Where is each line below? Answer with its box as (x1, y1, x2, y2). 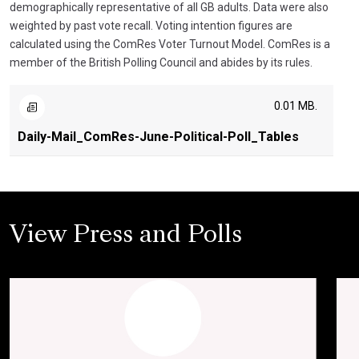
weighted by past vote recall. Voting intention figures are (10, 19, 292, 32)
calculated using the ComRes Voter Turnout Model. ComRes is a (10, 38, 330, 50)
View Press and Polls (10, 225, 242, 248)
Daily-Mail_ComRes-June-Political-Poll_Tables (18, 129, 299, 144)
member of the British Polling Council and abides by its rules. (10, 56, 313, 69)
